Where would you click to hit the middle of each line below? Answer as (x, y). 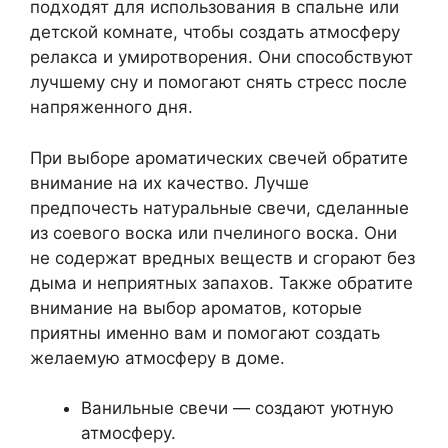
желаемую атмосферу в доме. (157, 357)
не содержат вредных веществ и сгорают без (222, 257)
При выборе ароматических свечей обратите (219, 157)
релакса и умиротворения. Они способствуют (221, 57)
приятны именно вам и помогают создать (205, 332)
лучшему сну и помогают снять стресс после (218, 82)
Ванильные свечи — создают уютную (237, 408)
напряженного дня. (111, 107)
